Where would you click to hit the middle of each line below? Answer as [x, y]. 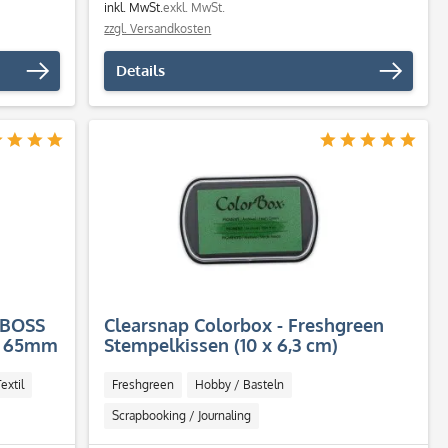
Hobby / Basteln [240, 384]
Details [141, 70]
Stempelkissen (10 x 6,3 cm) [221, 345]
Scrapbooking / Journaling [182, 415]
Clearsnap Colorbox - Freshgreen [244, 325]
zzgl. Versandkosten [158, 28]
